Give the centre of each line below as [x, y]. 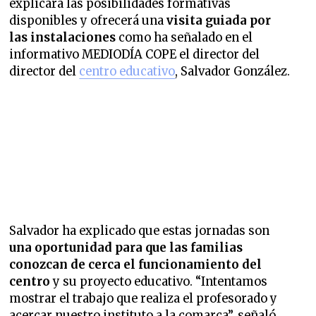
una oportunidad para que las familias [126, 248]
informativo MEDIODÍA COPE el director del [135, 54]
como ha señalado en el [184, 37]
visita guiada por [219, 20]
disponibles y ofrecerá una [88, 20]
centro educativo [127, 71]
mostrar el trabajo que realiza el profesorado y [144, 298]
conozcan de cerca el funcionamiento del [136, 265]
